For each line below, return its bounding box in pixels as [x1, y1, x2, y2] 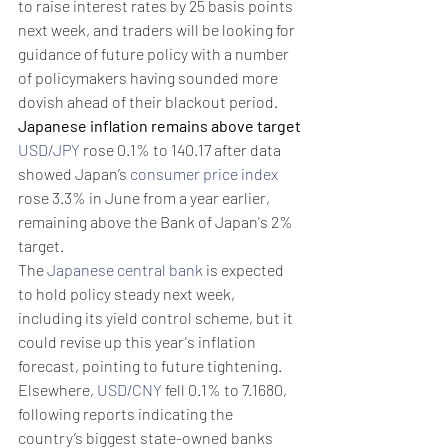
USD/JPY [18, 139, 80, 159]
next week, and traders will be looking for [18, 19, 298, 39]
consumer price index [130, 163, 278, 183]
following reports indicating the [18, 403, 236, 423]
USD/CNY [97, 379, 162, 399]
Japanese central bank [47, 259, 203, 279]
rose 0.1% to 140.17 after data [80, 139, 284, 159]
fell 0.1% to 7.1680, [162, 379, 290, 399]
